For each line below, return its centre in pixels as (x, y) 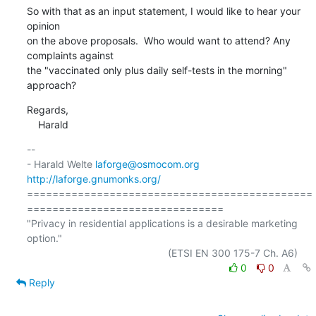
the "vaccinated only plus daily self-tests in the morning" (157, 70)
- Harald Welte (61, 164)
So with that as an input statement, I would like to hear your (163, 11)
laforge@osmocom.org (147, 164)
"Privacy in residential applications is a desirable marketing (162, 223)
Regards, (47, 109)
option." (44, 238)
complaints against (70, 55)
